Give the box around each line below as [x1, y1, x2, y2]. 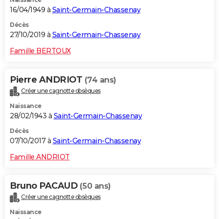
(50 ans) [79, 181, 111, 191]
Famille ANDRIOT [10, 153, 70, 162]
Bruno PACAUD [10, 180, 80, 192]
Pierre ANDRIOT [10, 74, 85, 86]
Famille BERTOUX [10, 46, 71, 56]
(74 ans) [84, 75, 116, 85]
